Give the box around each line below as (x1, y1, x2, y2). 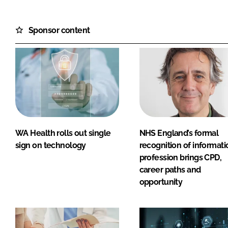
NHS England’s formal (139, 128, 219, 138)
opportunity (139, 177, 183, 187)
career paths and (139, 164, 201, 175)
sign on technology (15, 140, 86, 150)
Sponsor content (28, 25, 90, 35)
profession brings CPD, (139, 152, 222, 162)
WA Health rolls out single (15, 128, 111, 138)
